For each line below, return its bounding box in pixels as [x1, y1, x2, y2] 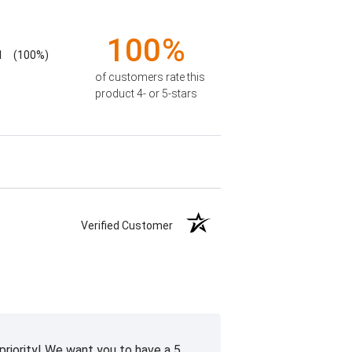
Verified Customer [81, 219, 181, 233]
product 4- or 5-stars [94, 87, 197, 101]
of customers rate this [94, 71, 205, 84]
